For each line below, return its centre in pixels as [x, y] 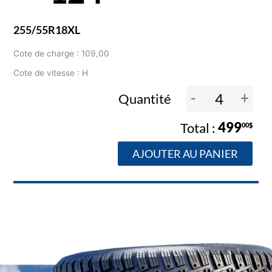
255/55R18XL [47, 30]
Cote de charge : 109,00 [62, 54]
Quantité [146, 98]
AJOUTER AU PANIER [185, 153]
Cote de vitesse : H [51, 73]
